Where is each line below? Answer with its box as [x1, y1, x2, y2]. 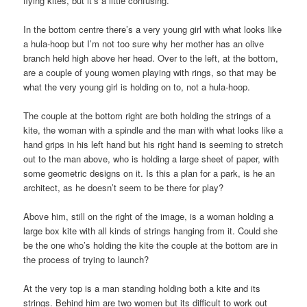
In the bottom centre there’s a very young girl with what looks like [23, 22, 282, 36]
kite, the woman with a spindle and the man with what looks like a [23, 123, 284, 136]
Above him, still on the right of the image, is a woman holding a [23, 210, 274, 223]
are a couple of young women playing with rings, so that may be [23, 65, 277, 79]
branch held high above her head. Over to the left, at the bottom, [23, 51, 279, 64]
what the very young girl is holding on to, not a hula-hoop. [23, 79, 251, 93]
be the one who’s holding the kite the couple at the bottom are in [23, 238, 278, 251]
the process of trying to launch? [23, 253, 149, 266]
